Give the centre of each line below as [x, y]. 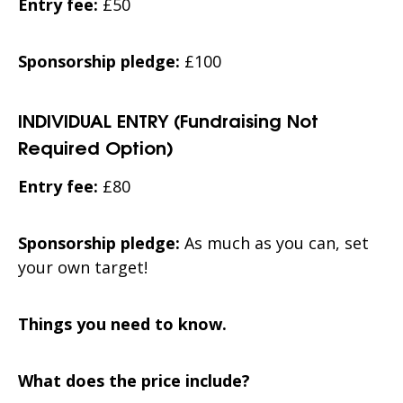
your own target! [83, 268]
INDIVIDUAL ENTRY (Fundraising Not [168, 120]
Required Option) [96, 147]
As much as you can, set [277, 243]
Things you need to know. [122, 324]
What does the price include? [134, 381]
